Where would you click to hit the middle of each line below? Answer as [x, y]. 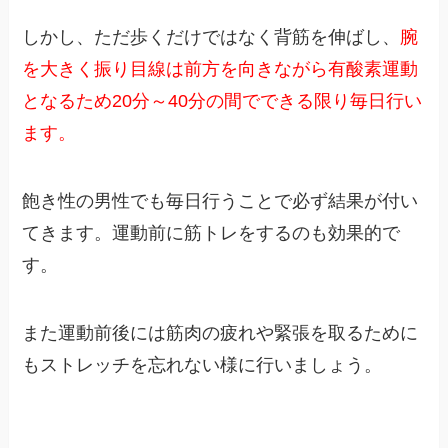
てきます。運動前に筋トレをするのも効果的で [211, 232]
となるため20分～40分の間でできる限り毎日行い [222, 101]
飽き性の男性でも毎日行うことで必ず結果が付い [220, 200]
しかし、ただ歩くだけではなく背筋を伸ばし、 [211, 37]
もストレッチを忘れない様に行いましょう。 [202, 364]
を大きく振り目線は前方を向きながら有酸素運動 [220, 69]
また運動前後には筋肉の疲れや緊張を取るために [220, 332]
